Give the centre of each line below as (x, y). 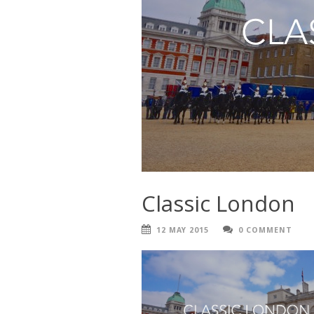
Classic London (218, 203)
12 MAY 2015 (183, 230)
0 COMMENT (265, 230)
